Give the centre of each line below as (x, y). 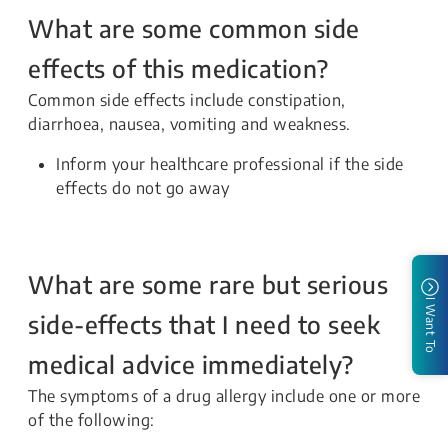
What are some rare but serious (208, 284)
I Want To (430, 325)
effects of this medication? (178, 68)
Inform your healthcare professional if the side (230, 164)
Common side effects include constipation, (187, 100)
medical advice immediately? (191, 364)
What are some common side (194, 28)
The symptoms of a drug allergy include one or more (224, 396)
